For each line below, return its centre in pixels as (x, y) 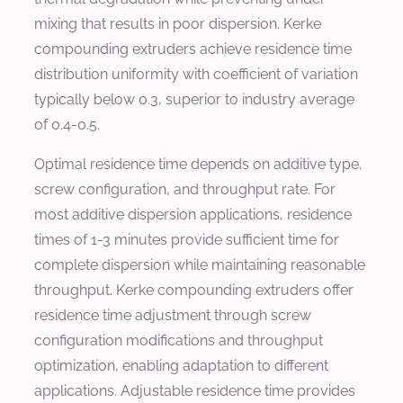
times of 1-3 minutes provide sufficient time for (187, 239)
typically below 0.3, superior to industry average (194, 99)
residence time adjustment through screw (173, 315)
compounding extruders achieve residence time (193, 49)
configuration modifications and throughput (179, 340)
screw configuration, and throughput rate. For (185, 189)
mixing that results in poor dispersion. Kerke (178, 23)
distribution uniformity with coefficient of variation (196, 74)
